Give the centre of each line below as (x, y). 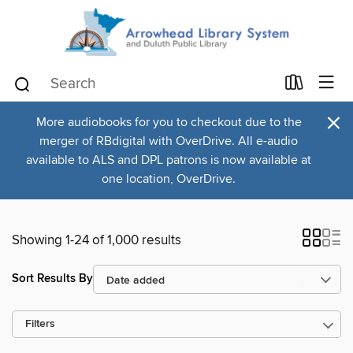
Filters (40, 324)
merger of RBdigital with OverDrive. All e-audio (169, 141)
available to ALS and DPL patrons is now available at (169, 160)
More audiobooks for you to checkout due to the (169, 122)
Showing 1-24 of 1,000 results (97, 240)
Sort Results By (52, 279)
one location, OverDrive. (169, 178)
